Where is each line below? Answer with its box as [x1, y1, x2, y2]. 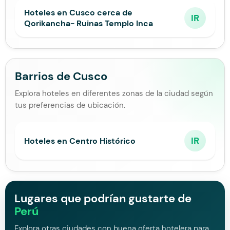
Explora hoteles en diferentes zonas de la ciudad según [15, 88, 213, 99]
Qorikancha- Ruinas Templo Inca [24, 18, 153, 29]
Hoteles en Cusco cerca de [24, 7, 132, 18]
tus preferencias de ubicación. [15, 100, 125, 110]
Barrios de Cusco [15, 69, 107, 84]
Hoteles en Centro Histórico [24, 135, 136, 146]
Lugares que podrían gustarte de [14, 191, 191, 206]
